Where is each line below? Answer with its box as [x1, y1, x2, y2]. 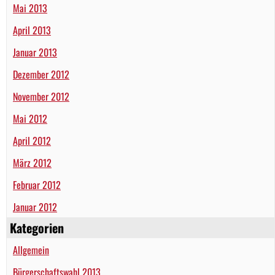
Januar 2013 [13, 44, 57, 60]
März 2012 [13, 155, 52, 170]
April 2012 [13, 133, 51, 148]
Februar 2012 [13, 177, 61, 192]
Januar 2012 [13, 199, 57, 214]
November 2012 [13, 88, 69, 104]
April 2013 [13, 22, 51, 37]
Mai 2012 [13, 110, 47, 126]
